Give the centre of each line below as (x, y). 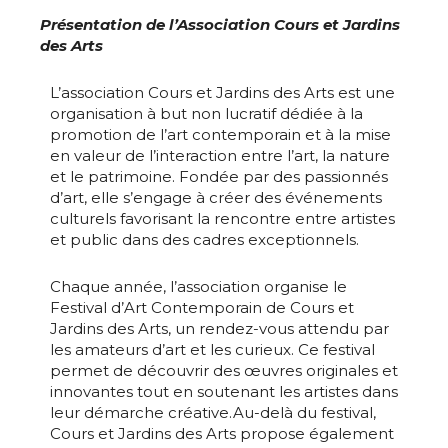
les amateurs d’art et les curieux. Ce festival (212, 350)
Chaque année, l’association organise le (198, 287)
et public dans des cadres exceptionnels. (204, 240)
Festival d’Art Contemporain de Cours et (202, 308)
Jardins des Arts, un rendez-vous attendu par (219, 329)
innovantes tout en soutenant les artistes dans (224, 392)
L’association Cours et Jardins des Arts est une (222, 93)
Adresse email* (81, 413)
